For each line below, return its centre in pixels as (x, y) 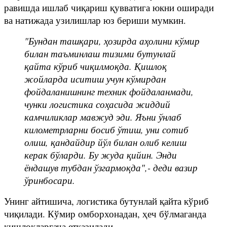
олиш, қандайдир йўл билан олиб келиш (105, 142)
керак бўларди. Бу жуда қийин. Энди (101, 155)
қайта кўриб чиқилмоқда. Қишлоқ (96, 66)
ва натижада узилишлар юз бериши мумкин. (95, 20)
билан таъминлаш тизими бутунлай (100, 53)
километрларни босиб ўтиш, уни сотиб (106, 129)
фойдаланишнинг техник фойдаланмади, (109, 91)
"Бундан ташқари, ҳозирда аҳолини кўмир (112, 41)
